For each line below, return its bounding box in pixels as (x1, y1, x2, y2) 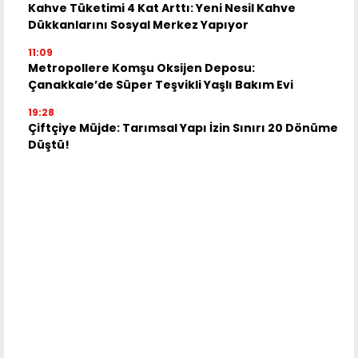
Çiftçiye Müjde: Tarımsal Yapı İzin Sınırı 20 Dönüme (28, 119, 338, 136)
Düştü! (28, 136, 70, 153)
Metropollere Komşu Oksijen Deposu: (28, 59, 255, 76)
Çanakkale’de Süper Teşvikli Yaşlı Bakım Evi (28, 76, 293, 93)
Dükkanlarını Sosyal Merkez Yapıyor (28, 16, 249, 33)
